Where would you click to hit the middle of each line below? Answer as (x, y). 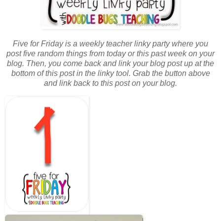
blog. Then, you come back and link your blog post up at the (110, 64)
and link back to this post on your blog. (110, 83)
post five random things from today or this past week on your (110, 54)
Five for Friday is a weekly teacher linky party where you (110, 44)
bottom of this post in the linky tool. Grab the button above (110, 74)
